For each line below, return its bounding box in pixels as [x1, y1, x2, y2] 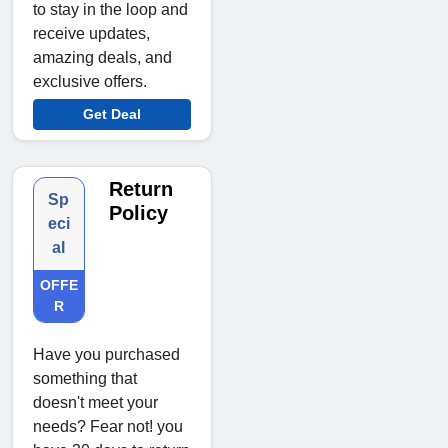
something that [33, 369, 137, 387]
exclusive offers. [33, 72, 147, 90]
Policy [108, 201, 168, 224]
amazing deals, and [33, 48, 172, 66]
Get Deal [83, 105, 141, 122]
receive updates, [33, 24, 150, 42]
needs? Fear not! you [33, 417, 183, 435]
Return [108, 177, 173, 200]
